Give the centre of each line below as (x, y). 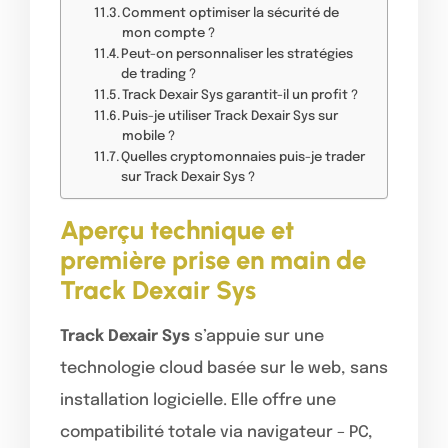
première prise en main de (213, 259)
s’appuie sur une (257, 336)
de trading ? (159, 74)
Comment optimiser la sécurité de (231, 13)
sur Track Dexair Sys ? (188, 177)
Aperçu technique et (177, 229)
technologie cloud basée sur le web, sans (224, 368)
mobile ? (149, 136)
